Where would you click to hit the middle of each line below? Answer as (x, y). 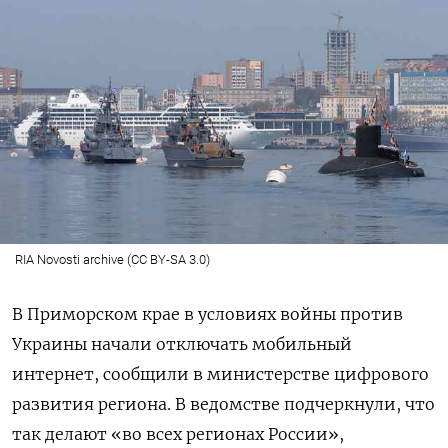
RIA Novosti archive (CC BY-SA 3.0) (112, 260)
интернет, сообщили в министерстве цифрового (220, 374)
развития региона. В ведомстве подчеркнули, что (223, 404)
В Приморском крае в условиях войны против (207, 314)
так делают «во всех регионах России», (178, 434)
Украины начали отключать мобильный (182, 344)
